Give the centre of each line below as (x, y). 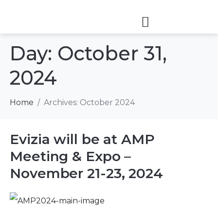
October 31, (112, 53)
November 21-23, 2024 (86, 173)
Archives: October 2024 (89, 102)
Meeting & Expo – (71, 156)
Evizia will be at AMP (82, 139)
